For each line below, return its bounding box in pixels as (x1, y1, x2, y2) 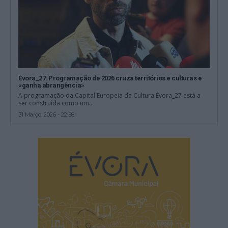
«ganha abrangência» (18, 81, 84, 90)
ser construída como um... (18, 99, 94, 108)
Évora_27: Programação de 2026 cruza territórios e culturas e (18, 74, 202, 82)
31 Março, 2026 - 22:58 (18, 111, 75, 119)
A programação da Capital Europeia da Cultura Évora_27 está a (18, 91, 201, 100)
